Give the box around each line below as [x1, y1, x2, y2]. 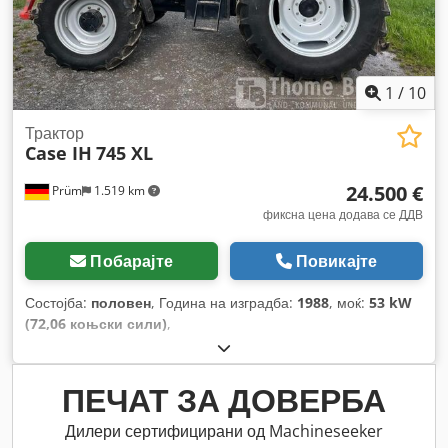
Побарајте [90, 250, 173, 273]
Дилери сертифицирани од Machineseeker [65, 420, 383, 443]
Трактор [25, 122, 84, 145]
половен [91, 293, 151, 313]
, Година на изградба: [151, 293, 297, 313]
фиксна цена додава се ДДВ [263, 206, 423, 224]
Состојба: [25, 293, 91, 313]
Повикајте [295, 250, 378, 273]
